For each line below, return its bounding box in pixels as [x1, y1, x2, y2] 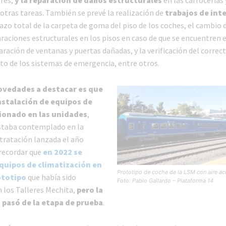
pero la [76, 185, 103, 195]
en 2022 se [42, 147, 82, 157]
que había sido [26, 172, 76, 183]
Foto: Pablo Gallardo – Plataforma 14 [117, 177, 213, 185]
